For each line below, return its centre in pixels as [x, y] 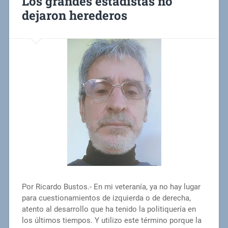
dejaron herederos [74, 15]
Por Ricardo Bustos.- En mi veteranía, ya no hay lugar [111, 187]
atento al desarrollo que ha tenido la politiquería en [109, 209]
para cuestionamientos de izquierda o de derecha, [106, 198]
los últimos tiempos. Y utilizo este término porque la [111, 221]
